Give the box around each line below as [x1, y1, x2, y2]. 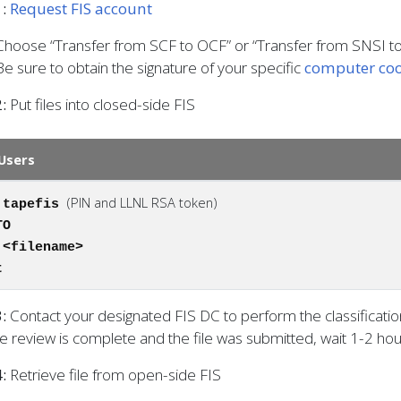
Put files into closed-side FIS [6, 94, 195, 115]
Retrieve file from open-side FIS [6, 364, 221, 385]
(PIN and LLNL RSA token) [67, 193, 217, 211]
